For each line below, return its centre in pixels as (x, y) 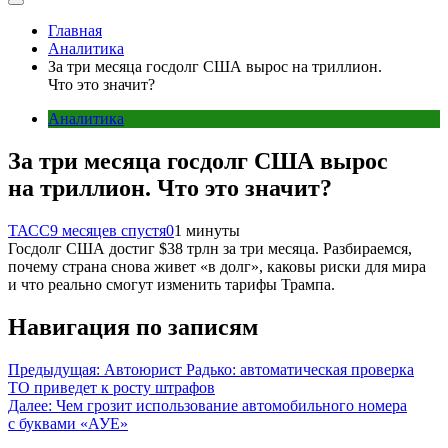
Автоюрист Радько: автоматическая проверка (259, 369)
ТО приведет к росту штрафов (111, 387)
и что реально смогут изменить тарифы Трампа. (171, 284)
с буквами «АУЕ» (68, 423)
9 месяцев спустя (108, 230)
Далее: (30, 405)
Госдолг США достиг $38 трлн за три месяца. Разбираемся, (210, 248)
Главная (75, 31)
